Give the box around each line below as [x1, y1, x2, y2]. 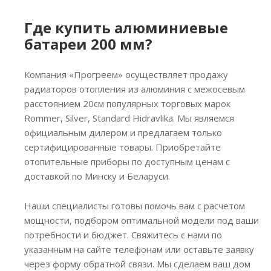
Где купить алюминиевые [24, 18, 228, 38]
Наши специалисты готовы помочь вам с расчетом [24, 199, 245, 212]
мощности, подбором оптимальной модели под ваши [24, 214, 259, 226]
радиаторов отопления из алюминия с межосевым [24, 83, 245, 95]
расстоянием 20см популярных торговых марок [24, 97, 230, 109]
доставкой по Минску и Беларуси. [24, 170, 170, 182]
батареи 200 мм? [24, 34, 152, 54]
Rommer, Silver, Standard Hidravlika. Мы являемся [24, 112, 234, 124]
